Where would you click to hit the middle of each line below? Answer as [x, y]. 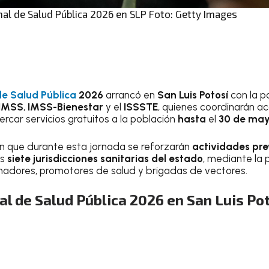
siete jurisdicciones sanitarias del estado [105, 158]
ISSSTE [141, 107]
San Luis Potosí [193, 95]
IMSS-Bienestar [65, 107]
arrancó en [130, 95]
